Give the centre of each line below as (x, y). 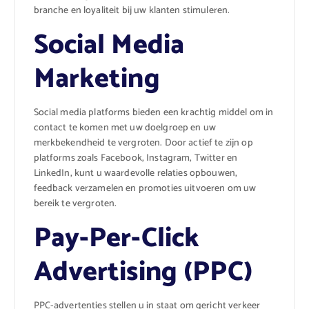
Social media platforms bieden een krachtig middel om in (153, 113)
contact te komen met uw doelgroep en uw (124, 128)
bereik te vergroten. (75, 204)
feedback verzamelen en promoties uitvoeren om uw (145, 189)
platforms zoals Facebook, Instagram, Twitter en (136, 159)
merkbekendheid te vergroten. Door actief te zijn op (143, 143)
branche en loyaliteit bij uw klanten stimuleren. (132, 10)
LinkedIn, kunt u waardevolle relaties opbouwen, (136, 174)
